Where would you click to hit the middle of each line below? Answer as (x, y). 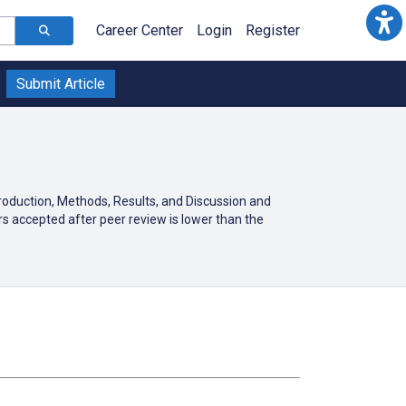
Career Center (140, 30)
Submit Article (61, 84)
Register (273, 30)
